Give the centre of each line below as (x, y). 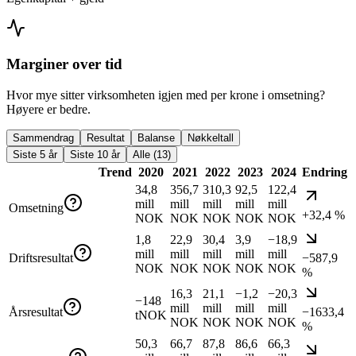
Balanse (156, 137)
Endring (325, 172)
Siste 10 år (95, 154)
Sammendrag (43, 137)
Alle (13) (152, 154)
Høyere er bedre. (48, 109)
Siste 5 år (35, 154)
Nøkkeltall (211, 137)
